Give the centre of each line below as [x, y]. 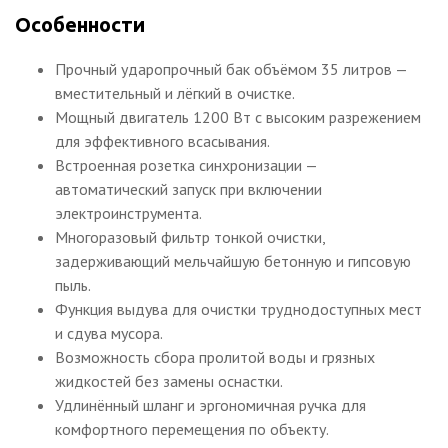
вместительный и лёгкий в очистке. [175, 92]
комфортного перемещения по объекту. [192, 428]
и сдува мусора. [109, 332]
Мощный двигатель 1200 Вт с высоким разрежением [238, 116]
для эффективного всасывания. [162, 140]
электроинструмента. [128, 212]
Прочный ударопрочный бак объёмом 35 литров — [231, 68]
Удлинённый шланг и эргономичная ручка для [210, 404]
